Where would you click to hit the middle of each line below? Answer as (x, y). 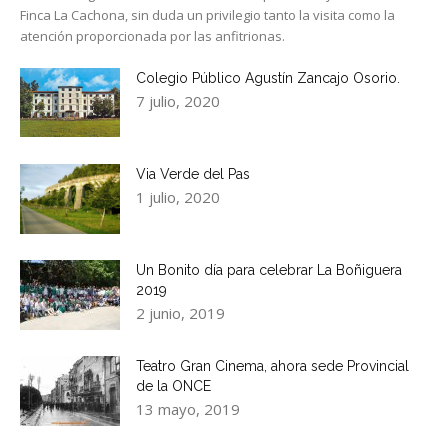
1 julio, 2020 (178, 197)
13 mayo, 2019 (188, 409)
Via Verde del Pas (193, 174)
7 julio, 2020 (178, 101)
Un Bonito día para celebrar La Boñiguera (269, 270)
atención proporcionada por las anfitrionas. (152, 36)
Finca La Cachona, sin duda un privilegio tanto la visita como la (207, 15)
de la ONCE (173, 386)
